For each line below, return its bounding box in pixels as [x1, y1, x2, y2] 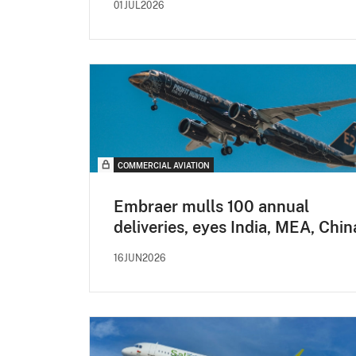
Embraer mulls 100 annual [114, 197, 309, 217]
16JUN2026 [114, 253, 166, 265]
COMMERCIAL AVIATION [118, 161, 210, 171]
